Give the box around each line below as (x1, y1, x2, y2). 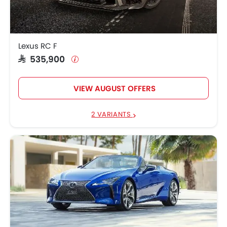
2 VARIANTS (91, 109, 133, 119)
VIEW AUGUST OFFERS (73, 83, 156, 94)
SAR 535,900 (18, 54, 69, 63)
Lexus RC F (18, 41, 57, 51)
